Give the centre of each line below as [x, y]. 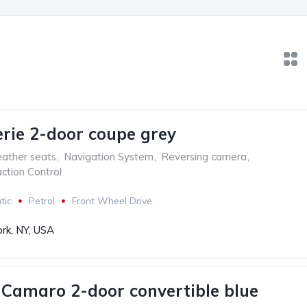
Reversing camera [204, 157]
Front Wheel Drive [112, 201]
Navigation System [109, 157]
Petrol [42, 201]
